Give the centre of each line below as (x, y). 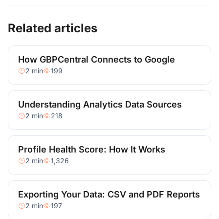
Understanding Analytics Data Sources (100, 104)
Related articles (53, 28)
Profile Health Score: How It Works (92, 149)
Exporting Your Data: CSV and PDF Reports (109, 194)
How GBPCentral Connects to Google (97, 59)
